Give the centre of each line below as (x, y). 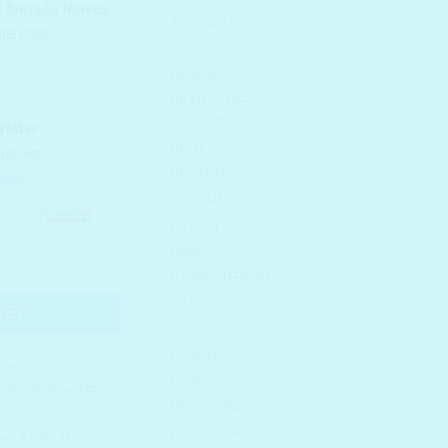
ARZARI (194, 50)
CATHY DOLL (210, 304)
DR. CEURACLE (218, 408)
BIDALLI (194, 226)
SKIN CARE (61, 388)
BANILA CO (204, 76)
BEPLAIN (198, 200)
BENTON (197, 174)
